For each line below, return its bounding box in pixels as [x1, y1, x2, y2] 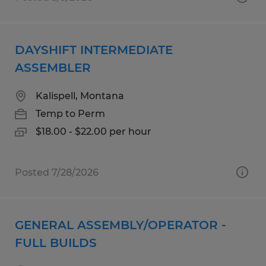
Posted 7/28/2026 [15, 166, 99, 178]
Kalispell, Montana [36, 90, 124, 102]
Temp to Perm [36, 107, 105, 119]
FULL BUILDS [15, 235, 97, 250]
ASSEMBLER [15, 60, 91, 75]
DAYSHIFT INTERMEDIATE [15, 42, 173, 57]
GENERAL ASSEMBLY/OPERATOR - [15, 217, 226, 232]
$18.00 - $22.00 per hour [36, 125, 151, 137]
